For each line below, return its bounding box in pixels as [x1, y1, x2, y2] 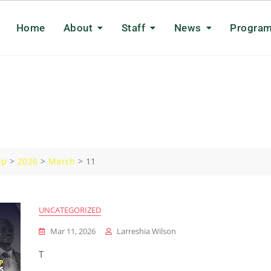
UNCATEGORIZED [39, 204, 101, 215]
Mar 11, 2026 [50, 226, 96, 237]
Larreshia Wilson [117, 226, 176, 237]
